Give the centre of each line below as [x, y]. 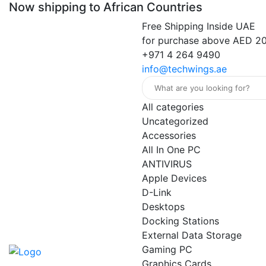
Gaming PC [167, 249]
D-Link [157, 192]
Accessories [169, 135]
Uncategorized [175, 121]
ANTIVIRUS [167, 164]
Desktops [163, 207]
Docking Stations [180, 221]
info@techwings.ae [184, 69]
